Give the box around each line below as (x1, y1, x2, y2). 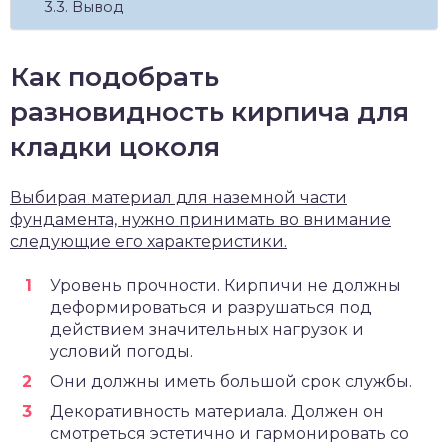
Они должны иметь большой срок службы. (50, 372, 412, 392)
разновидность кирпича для (10, 96, 409, 129)
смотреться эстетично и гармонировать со (50, 424, 409, 444)
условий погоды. (50, 342, 193, 362)
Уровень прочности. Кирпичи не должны (50, 276, 401, 296)
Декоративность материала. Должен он (50, 402, 384, 422)
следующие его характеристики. (10, 232, 287, 252)
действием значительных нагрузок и (50, 320, 364, 340)
